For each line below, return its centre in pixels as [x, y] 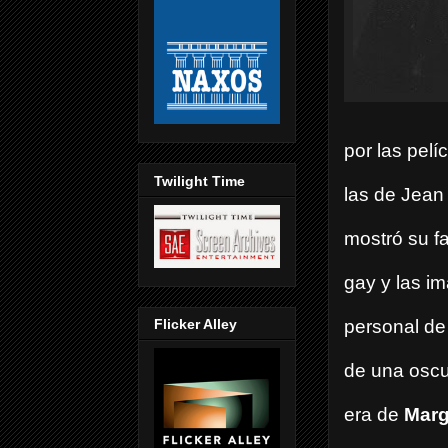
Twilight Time [199, 180]
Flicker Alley [195, 324]
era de [374, 415]
